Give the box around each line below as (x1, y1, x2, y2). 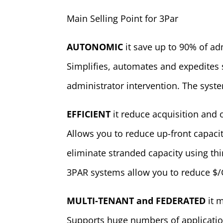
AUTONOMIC (67, 41, 123, 53)
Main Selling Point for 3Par (67, 12, 179, 24)
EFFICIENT (67, 108, 111, 120)
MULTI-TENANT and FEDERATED (67, 195, 206, 207)
